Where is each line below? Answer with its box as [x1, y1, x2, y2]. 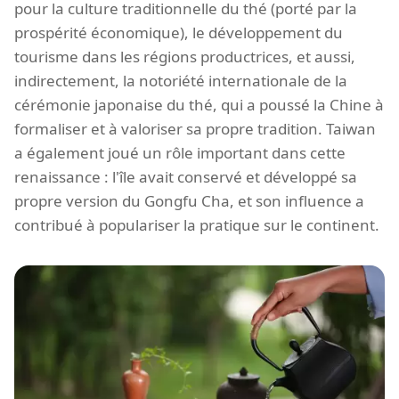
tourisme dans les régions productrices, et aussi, [14, 46, 355, 68]
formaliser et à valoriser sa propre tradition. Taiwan [14, 118, 376, 140]
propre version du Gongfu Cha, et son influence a [14, 191, 364, 212]
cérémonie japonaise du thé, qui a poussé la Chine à [14, 94, 384, 116]
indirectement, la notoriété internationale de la [14, 70, 347, 92]
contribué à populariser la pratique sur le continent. [14, 215, 379, 236]
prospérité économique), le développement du [14, 22, 343, 44]
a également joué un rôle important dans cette [14, 142, 346, 164]
